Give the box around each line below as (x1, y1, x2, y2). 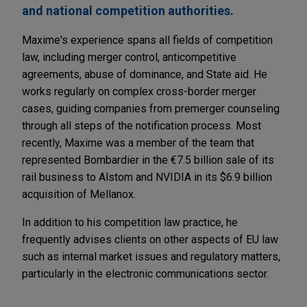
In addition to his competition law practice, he (22, 216, 238, 230)
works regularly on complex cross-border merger (22, 85, 256, 99)
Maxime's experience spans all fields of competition (22, 34, 273, 47)
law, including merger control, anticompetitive (22, 51, 236, 64)
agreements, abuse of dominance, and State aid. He (22, 68, 267, 82)
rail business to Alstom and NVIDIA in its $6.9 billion (22, 171, 272, 184)
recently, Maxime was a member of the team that (22, 136, 254, 150)
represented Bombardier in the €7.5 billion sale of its (22, 153, 274, 167)
